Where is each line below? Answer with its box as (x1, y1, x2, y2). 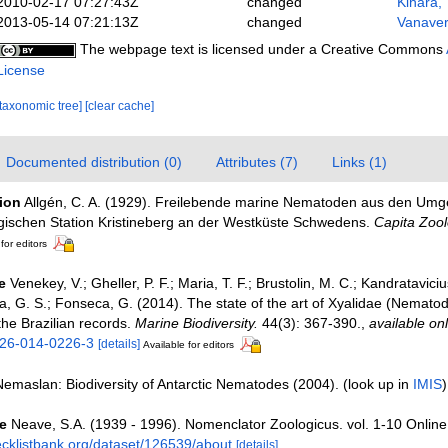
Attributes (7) (215, 153, 298, 170)
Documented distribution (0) (5, 153, 182, 170)
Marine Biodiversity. (134, 314, 258, 331)
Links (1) (331, 153, 387, 170)
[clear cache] (84, 98, 154, 113)
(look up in (342, 375, 413, 392)
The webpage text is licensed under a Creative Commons (75, 40, 446, 57)
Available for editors (142, 338, 234, 350)
